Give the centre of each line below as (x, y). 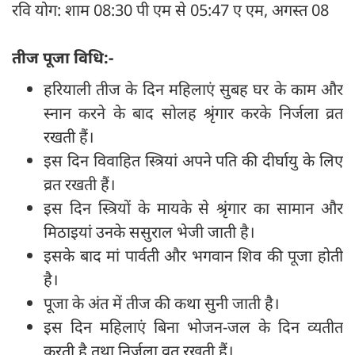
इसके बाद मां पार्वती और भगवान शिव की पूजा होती (193, 256)
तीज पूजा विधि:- (63, 58)
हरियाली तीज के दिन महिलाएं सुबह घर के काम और (193, 90)
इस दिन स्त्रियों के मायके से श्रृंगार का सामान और (193, 208)
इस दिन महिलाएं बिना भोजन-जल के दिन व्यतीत (193, 327)
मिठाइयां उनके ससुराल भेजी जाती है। (151, 232)
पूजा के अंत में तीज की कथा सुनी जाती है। (164, 303)
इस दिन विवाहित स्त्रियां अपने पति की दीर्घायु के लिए (193, 161)
